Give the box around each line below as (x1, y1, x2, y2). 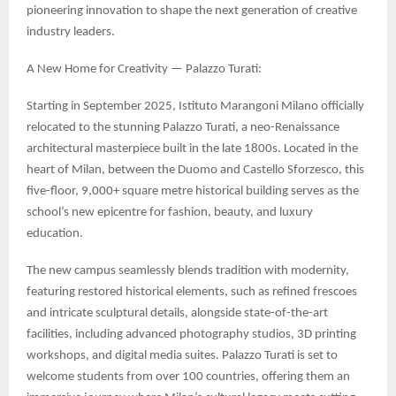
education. (27, 227, 83, 241)
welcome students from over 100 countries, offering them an (27, 370, 350, 385)
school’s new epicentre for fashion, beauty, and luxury (27, 206, 313, 220)
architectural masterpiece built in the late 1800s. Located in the (27, 142, 358, 156)
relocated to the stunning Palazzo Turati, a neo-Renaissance (27, 121, 339, 135)
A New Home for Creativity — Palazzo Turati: (27, 63, 262, 77)
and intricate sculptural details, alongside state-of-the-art (27, 307, 328, 321)
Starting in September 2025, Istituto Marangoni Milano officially (27, 100, 364, 114)
